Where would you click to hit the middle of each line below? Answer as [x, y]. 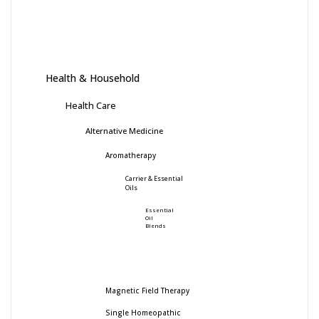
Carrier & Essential [154, 179]
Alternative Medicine [124, 131]
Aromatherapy [131, 156]
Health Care [91, 106]
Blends [156, 226]
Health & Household [93, 78]
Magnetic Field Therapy [147, 291]
